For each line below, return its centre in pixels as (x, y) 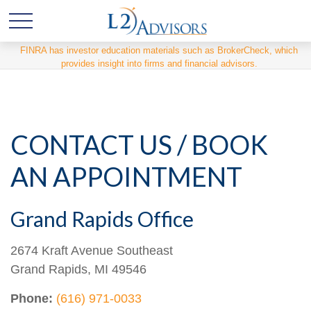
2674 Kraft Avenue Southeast (92, 251)
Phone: (32, 299)
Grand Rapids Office (102, 219)
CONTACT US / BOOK (139, 144)
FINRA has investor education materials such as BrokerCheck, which (159, 50)
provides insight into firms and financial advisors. (159, 64)
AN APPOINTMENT (126, 176)
